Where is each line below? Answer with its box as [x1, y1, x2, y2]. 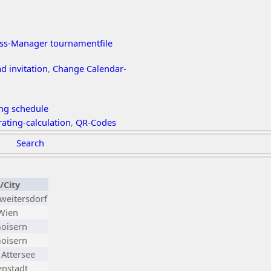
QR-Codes [76, 116, 116, 128]
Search [16, 137, 44, 149]
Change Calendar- [53, 62, 126, 74]
